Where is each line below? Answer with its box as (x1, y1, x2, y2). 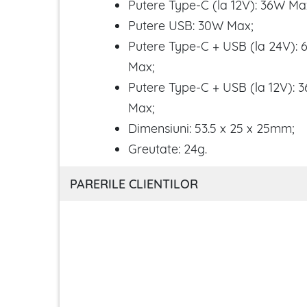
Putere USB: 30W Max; (128, 17, 254, 34)
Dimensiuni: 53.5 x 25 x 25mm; (128, 120, 295, 136)
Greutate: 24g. (128, 140, 207, 157)
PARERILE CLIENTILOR (70, 175, 198, 192)
